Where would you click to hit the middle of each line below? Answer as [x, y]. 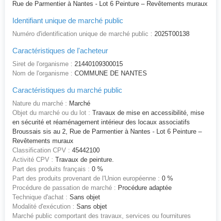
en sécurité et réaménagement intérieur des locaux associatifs [101, 122]
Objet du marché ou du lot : [51, 113]
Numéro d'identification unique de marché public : [82, 34]
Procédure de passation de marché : [64, 188]
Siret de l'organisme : [42, 64]
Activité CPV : [33, 160]
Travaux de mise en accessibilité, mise [148, 113]
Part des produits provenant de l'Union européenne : [86, 179]
